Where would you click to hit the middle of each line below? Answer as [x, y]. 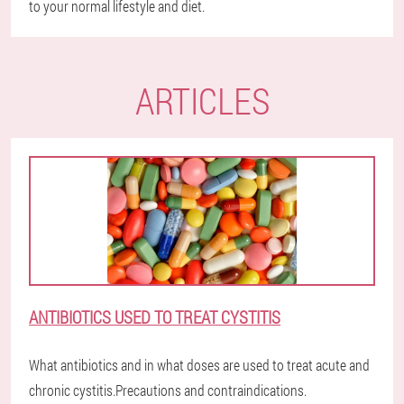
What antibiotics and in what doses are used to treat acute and [199, 365]
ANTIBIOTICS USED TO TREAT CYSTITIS [155, 317]
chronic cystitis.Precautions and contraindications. [168, 390]
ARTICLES [202, 101]
